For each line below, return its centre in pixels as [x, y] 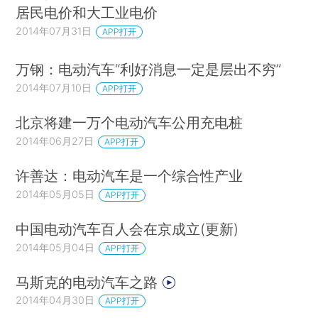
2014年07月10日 [54, 87]
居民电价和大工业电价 [87, 13]
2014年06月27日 [55, 141]
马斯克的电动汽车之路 [89, 282]
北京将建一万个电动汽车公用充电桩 [130, 122]
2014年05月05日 [55, 194]
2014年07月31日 [54, 31]
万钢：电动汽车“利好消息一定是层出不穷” [149, 69]
